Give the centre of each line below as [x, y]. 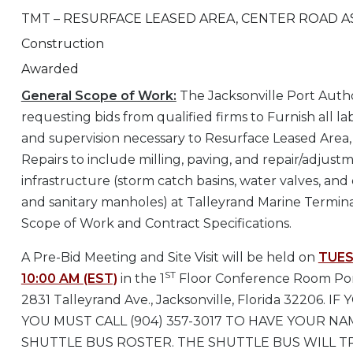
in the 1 [141, 279]
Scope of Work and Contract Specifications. [156, 224]
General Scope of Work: [98, 96]
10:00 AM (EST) [69, 279]
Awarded [50, 69]
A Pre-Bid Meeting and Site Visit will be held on [169, 258]
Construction [62, 44]
